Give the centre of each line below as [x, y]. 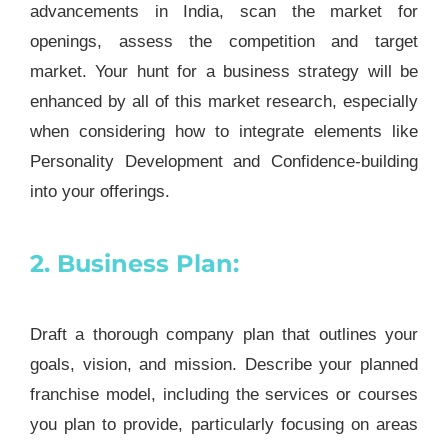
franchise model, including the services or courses [224, 394]
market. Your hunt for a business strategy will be [224, 71]
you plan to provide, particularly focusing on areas [224, 424]
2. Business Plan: [134, 263]
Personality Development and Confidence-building [224, 161]
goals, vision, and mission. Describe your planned [224, 364]
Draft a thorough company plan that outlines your [224, 334]
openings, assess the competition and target [224, 41]
